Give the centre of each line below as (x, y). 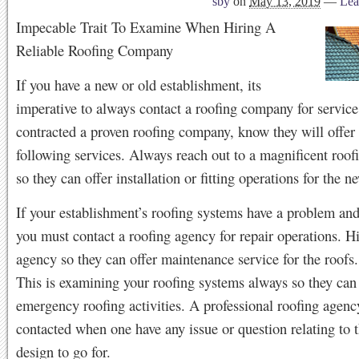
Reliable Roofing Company (95, 50)
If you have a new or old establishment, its (139, 85)
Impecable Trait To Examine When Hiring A (146, 27)
